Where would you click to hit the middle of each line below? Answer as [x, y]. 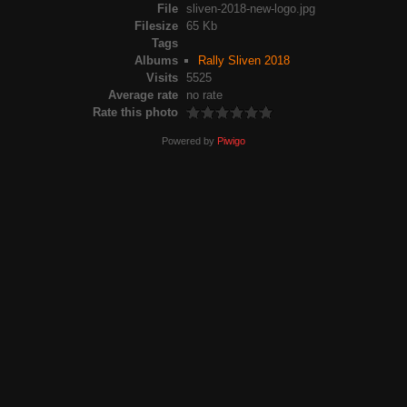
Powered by [189, 140]
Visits [162, 78]
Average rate [143, 95]
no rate [204, 95]
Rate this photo [135, 112]
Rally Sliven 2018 [243, 60]
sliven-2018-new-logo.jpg [251, 9]
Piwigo [231, 140]
